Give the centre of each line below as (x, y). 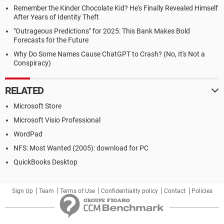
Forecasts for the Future (51, 40)
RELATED (24, 90)
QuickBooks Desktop (45, 162)
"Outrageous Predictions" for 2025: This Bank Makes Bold (102, 31)
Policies (202, 191)
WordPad (28, 134)
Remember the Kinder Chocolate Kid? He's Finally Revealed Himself (116, 8)
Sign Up (22, 191)
